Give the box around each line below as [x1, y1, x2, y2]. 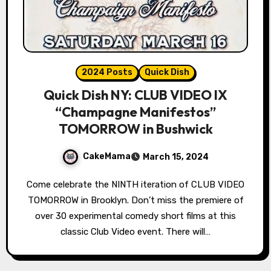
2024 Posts [82, 67, 132, 77]
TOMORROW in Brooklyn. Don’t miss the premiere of [27, 194, 244, 206]
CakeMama [83, 151, 131, 162]
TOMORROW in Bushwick [58, 120, 213, 137]
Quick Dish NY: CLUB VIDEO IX [44, 86, 227, 103]
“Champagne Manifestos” [55, 103, 216, 120]
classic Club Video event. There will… [60, 226, 211, 237]
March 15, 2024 [143, 151, 209, 162]
